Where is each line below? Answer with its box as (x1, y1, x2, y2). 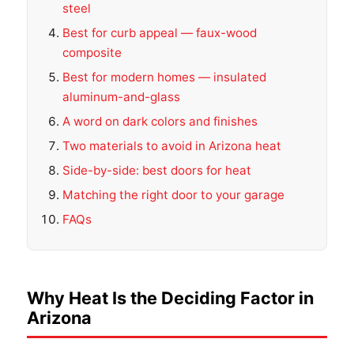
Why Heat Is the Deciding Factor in (27, 287, 314, 308)
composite (62, 44, 122, 60)
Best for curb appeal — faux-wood (62, 24, 257, 40)
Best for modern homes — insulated (62, 69, 266, 85)
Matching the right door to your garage (62, 186, 284, 202)
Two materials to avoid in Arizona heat (62, 137, 281, 153)
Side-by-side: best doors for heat (62, 162, 251, 178)
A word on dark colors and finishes (62, 113, 258, 129)
